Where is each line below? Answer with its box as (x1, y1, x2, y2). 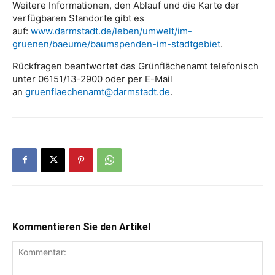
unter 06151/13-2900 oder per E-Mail (12, 72, 172, 85)
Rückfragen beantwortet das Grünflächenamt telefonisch (12, 60, 258, 72)
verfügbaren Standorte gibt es (12, 12, 144, 24)
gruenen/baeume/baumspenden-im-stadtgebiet (12, 37, 220, 50)
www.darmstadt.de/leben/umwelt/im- (31, 25, 192, 37)
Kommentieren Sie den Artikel (12, 220, 150, 233)
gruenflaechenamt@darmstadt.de (25, 85, 170, 98)
